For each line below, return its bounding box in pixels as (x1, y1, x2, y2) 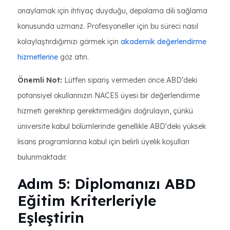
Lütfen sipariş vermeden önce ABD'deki (62, 75, 197, 85)
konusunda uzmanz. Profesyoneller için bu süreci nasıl (17, 22, 198, 31)
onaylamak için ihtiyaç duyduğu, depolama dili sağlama (17, 6, 207, 15)
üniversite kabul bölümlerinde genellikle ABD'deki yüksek (17, 122, 206, 131)
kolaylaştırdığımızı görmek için (17, 37, 121, 46)
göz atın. (58, 52, 89, 62)
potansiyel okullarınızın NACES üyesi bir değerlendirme (17, 91, 200, 100)
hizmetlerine (17, 52, 58, 62)
